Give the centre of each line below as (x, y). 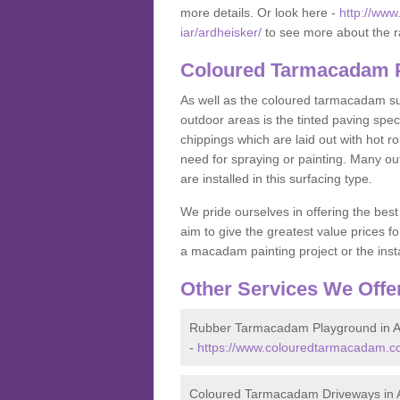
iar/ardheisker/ (221, 32)
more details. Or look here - (260, 12)
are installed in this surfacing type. (276, 179)
